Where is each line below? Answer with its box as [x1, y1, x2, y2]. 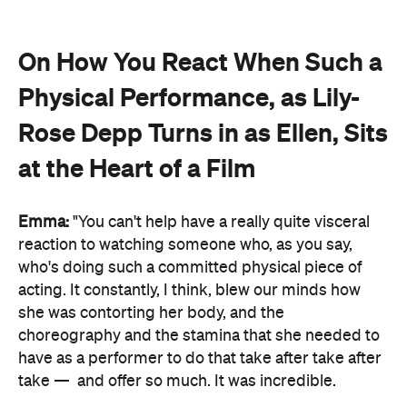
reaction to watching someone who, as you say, [18, 236, 352, 253]
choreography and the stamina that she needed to [18, 327, 380, 344]
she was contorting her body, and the [18, 304, 284, 322]
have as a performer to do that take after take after [18, 350, 382, 367]
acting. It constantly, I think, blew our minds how [18, 282, 361, 299]
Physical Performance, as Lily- [18, 82, 360, 112]
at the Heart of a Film [18, 153, 255, 183]
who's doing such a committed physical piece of [18, 259, 362, 276]
